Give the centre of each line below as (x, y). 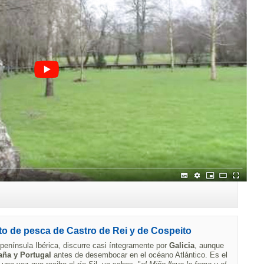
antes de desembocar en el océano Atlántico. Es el (139, 255)
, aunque (209, 245)
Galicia (182, 245)
